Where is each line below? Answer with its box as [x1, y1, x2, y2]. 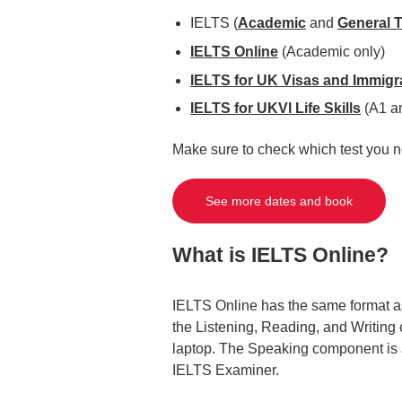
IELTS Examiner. [172, 362, 283, 378]
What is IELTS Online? [172, 242, 394, 267]
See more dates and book [205, 193, 353, 208]
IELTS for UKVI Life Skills [190, 100, 361, 117]
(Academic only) [278, 43, 385, 59]
